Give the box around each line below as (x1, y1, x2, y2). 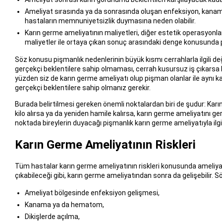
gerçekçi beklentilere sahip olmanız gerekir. (14, 84, 151, 92)
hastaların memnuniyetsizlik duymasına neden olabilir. (24, 17, 196, 25)
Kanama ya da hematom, (24, 200, 104, 209)
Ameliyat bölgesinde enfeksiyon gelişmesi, (24, 188, 160, 197)
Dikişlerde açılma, (24, 212, 80, 221)
